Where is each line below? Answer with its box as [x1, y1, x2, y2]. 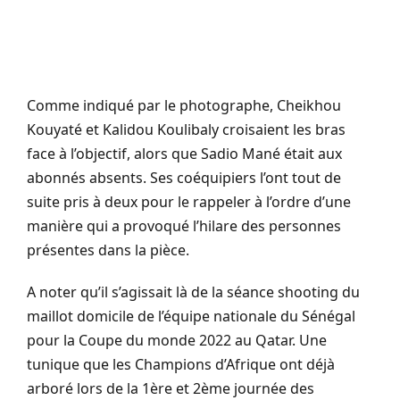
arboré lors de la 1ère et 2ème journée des [27, 378, 314, 398]
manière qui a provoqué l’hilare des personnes [27, 215, 341, 236]
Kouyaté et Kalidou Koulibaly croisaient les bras [27, 119, 346, 139]
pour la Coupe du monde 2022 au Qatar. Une [27, 329, 327, 350]
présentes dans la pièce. [27, 239, 189, 260]
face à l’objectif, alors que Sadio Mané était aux [27, 143, 342, 163]
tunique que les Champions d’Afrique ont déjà [27, 354, 335, 374]
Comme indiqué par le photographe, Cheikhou [27, 95, 341, 115]
